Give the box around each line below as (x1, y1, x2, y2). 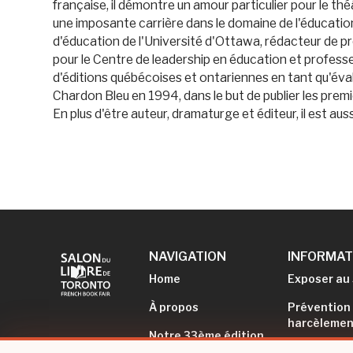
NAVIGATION (148, 248, 226, 264)
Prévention (287, 301, 351, 314)
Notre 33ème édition (148, 329, 264, 342)
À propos (148, 301, 199, 314)
